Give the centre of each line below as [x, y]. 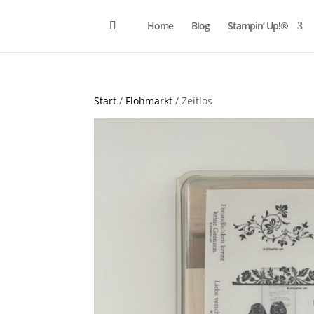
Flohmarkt [149, 101]
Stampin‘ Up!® [258, 26]
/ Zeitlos [193, 101]
